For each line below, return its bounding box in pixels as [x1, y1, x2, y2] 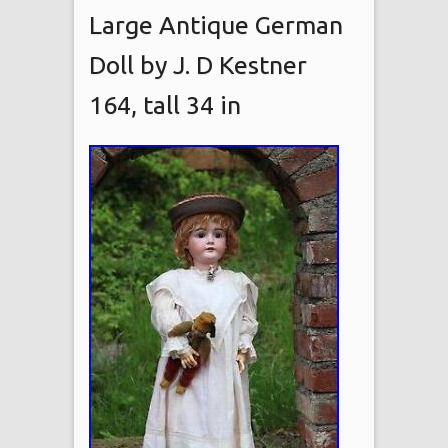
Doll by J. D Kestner [89, 50, 307, 79]
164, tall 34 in [89, 90, 241, 119]
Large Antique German [89, 10, 343, 39]
